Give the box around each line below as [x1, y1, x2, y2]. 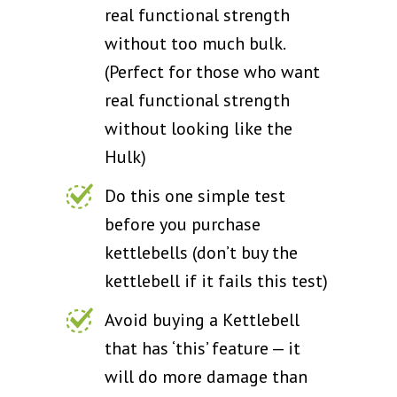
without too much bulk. [105, 31, 286, 55]
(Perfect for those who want [105, 59, 320, 83]
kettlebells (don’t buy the [105, 240, 298, 264]
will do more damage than [105, 364, 307, 388]
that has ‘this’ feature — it [105, 336, 300, 360]
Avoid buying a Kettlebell [105, 307, 300, 331]
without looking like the [105, 116, 292, 140]
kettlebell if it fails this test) [105, 269, 328, 292]
